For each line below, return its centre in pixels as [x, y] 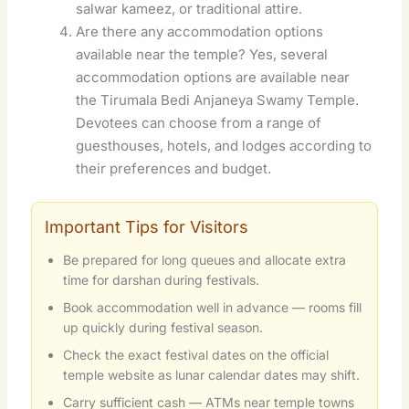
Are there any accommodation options [200, 31]
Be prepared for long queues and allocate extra [205, 259]
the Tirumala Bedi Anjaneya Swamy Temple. [218, 100]
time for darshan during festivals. [162, 279]
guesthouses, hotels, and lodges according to [224, 145]
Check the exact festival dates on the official [196, 354]
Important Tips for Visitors [147, 226]
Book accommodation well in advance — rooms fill [213, 307]
